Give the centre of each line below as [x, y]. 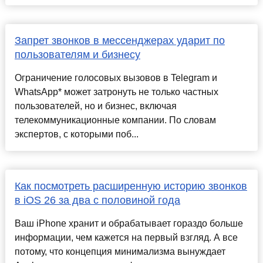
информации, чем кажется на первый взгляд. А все [126, 238]
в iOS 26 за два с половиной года [97, 200]
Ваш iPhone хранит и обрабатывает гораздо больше [129, 224]
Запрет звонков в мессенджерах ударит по [119, 41]
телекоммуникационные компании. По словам [115, 120]
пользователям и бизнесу [77, 55]
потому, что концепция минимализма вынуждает [120, 252]
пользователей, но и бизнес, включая [95, 106]
